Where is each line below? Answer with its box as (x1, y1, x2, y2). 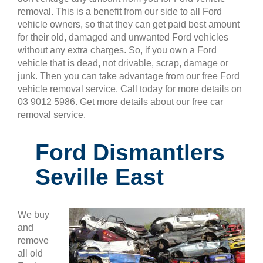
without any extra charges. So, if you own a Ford (18, 45, 217, 55)
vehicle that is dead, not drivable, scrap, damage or (18, 58, 228, 68)
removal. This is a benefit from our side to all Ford (18, 6, 222, 16)
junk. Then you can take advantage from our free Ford (18, 71, 240, 81)
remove (18, 235, 49, 246)
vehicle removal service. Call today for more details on (18, 84, 242, 94)
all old (18, 248, 43, 259)
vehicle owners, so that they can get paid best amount (18, 19, 240, 29)
